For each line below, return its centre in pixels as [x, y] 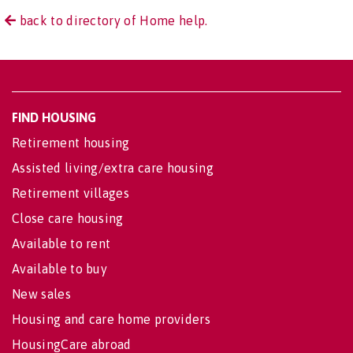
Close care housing [68, 219]
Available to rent [61, 244]
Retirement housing [71, 143]
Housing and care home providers [111, 320]
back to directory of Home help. [112, 21]
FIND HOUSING [54, 118]
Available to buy [60, 269]
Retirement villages [71, 193]
